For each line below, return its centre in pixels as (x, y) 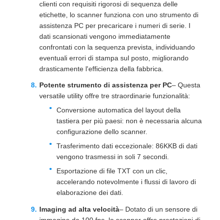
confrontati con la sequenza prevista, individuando (117, 47)
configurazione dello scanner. (102, 132)
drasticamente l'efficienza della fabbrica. (101, 69)
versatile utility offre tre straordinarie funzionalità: (115, 96)
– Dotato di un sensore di (158, 209)
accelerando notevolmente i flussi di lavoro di (126, 182)
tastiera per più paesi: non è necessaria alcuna (129, 121)
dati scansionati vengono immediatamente (105, 37)
